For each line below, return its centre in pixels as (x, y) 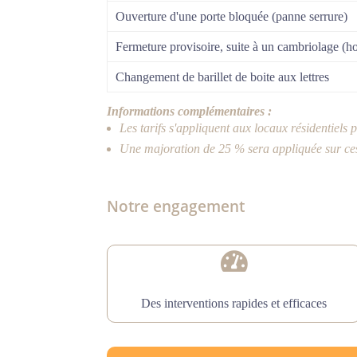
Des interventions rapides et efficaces (234, 304)
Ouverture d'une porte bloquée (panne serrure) (232, 17)
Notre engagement (176, 207)
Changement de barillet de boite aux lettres (223, 77)
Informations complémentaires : (190, 112)
